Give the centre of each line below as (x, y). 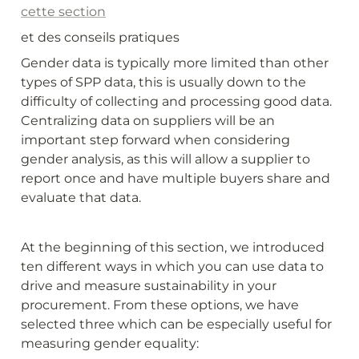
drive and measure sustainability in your (149, 285)
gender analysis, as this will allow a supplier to (165, 159)
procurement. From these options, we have (160, 305)
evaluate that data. (81, 197)
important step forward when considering (155, 139)
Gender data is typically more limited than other (175, 63)
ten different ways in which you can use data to (172, 266)
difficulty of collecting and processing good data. (176, 101)
